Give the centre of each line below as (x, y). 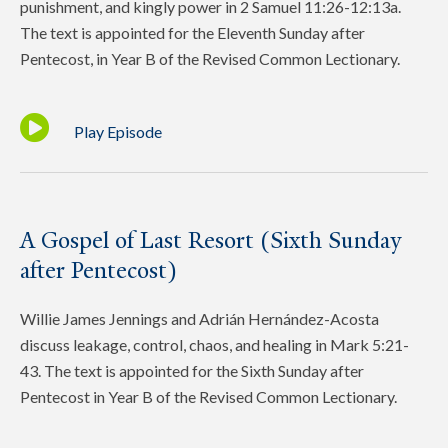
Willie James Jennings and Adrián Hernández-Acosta (199, 318)
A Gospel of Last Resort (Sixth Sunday (210, 240)
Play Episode (118, 131)
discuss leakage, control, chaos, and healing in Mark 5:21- (214, 344)
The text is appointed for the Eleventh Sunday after (192, 33)
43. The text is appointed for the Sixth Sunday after (192, 370)
